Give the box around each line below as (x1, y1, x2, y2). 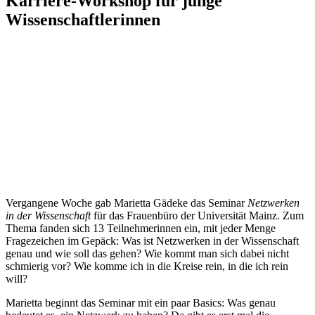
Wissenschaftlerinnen (6, 10, 160, 29)
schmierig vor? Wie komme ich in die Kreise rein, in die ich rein (6, 259, 288, 272)
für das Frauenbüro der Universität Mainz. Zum (94, 209, 304, 221)
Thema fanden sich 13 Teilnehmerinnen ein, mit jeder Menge (6, 221, 276, 234)
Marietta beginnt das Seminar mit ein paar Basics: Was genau (6, 296, 276, 309)
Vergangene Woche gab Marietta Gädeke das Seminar (6, 196, 247, 209)
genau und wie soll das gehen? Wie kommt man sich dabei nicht (6, 247, 289, 259)
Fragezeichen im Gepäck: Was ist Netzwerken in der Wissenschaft (6, 234, 299, 247)
